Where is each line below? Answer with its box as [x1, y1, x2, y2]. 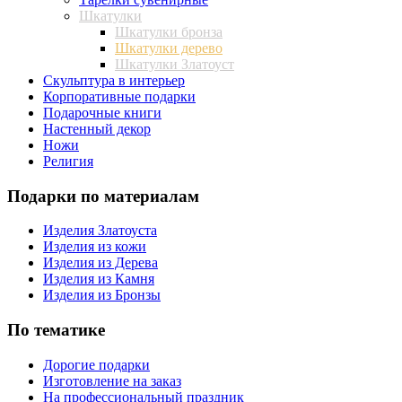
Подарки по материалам [7, 186, 199, 205]
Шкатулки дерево [115, 39, 223, 56]
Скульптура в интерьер [43, 72, 185, 88]
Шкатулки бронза [115, 23, 223, 39]
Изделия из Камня [43, 271, 154, 287]
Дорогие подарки [43, 356, 150, 372]
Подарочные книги [43, 104, 162, 120]
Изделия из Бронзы [43, 287, 161, 303]
